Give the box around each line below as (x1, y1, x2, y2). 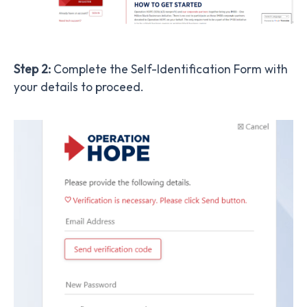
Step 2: (14, 61, 51, 77)
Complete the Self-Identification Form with (51, 61, 288, 77)
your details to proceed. (14, 79, 144, 95)
